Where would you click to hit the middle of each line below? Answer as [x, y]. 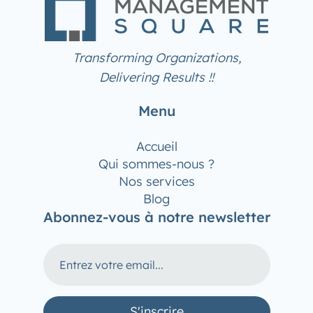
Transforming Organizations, [156, 57]
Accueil [156, 146]
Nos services [156, 181]
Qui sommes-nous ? [156, 163]
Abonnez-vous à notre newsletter [156, 217]
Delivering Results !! [156, 77]
